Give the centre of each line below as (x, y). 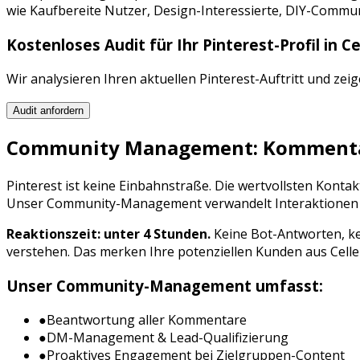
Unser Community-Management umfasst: (165, 286)
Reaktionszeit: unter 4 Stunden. (108, 234)
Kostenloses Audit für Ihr (104, 44)
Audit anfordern (48, 110)
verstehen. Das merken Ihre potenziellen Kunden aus (168, 252)
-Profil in (308, 44)
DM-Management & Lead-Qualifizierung (168, 337)
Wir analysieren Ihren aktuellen (103, 78)
